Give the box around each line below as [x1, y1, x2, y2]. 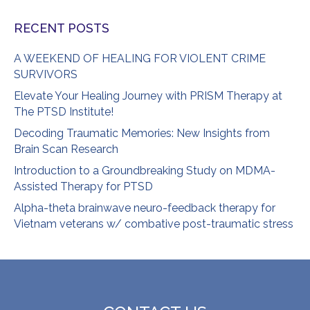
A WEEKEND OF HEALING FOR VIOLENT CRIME [14, 52, 266, 65]
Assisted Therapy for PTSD [14, 180, 153, 193]
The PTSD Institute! [14, 105, 113, 118]
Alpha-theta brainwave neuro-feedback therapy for [14, 201, 275, 215]
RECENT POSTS [14, 21, 109, 35]
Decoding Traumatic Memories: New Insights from [14, 127, 270, 140]
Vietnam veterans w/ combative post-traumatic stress [14, 217, 293, 230]
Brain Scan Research [14, 143, 118, 156]
